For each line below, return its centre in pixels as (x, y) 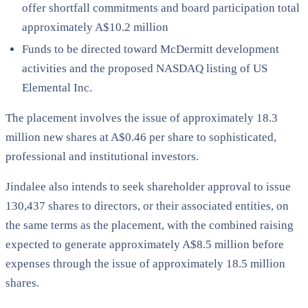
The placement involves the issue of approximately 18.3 (142, 118)
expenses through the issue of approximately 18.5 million (145, 263)
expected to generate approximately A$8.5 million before (145, 244)
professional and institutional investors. (102, 156)
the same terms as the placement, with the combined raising (150, 225)
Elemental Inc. (57, 87)
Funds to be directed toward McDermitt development (151, 49)
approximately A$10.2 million (95, 27)
